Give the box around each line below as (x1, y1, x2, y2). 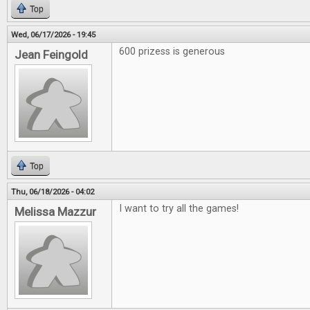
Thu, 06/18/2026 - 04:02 (11, 187, 94, 197)
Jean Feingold (15, 48, 88, 62)
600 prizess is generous (119, 46, 225, 57)
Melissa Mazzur (15, 205, 96, 219)
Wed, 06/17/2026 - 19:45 (11, 30, 95, 39)
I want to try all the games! (119, 203, 239, 215)
